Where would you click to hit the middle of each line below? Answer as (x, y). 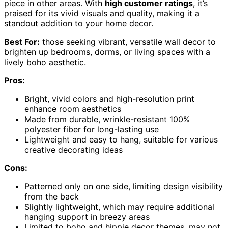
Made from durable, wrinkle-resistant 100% (107, 119)
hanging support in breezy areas (87, 217)
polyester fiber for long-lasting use (92, 129)
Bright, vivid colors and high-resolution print (109, 98)
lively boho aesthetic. (45, 62)
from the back (52, 196)
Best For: (22, 41)
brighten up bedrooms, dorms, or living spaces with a (107, 52)
